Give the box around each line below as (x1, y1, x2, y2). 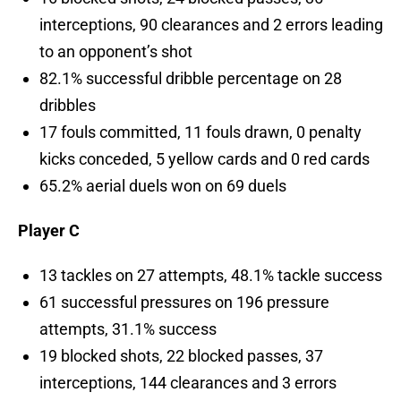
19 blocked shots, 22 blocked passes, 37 (39, 346, 323, 366)
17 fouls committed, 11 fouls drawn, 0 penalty (39, 123, 362, 142)
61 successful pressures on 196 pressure (39, 293, 329, 312)
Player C (18, 221, 83, 241)
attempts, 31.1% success (39, 320, 217, 339)
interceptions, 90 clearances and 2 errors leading (39, 15, 383, 35)
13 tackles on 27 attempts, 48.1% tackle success (39, 266, 382, 286)
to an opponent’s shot (39, 42, 192, 62)
